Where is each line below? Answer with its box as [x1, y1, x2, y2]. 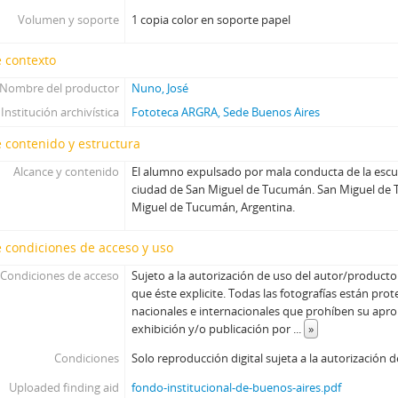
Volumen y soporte [17, 12, 119, 28]
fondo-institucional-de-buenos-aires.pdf [131, 379, 342, 396]
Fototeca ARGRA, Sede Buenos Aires [131, 104, 321, 121]
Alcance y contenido [12, 163, 119, 180]
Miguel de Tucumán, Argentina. [131, 199, 296, 216]
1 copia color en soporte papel [131, 12, 291, 28]
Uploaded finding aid [8, 379, 119, 396]
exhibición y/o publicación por [131, 321, 294, 338]
